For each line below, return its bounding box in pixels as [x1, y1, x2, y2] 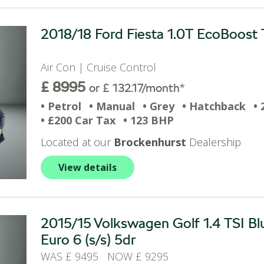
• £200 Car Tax [41, 113, 115, 127]
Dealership [186, 135, 241, 149]
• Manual [89, 99, 135, 113]
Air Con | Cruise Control [41, 60, 162, 74]
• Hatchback [182, 99, 246, 113]
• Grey [143, 99, 174, 113]
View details [58, 161, 117, 174]
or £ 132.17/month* [89, 81, 184, 95]
